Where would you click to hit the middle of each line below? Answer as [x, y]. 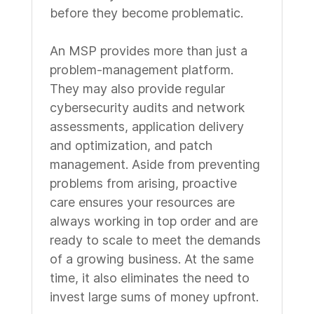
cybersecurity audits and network [147, 108]
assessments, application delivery [146, 127]
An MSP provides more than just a [148, 51]
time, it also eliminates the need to [149, 278]
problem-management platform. [141, 70]
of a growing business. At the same [151, 259]
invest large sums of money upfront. [154, 297]
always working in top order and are [153, 221]
